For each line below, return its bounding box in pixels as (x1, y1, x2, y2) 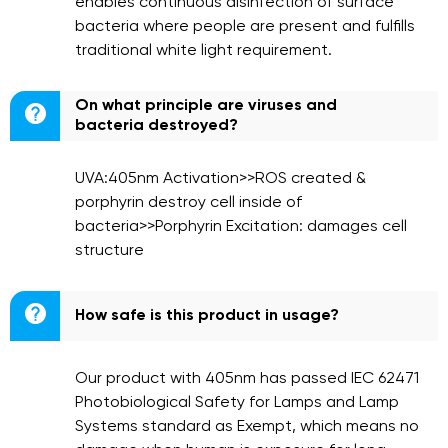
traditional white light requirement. (75, 43, 332, 59)
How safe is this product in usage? (75, 308, 339, 324)
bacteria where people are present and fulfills (75, 19, 415, 35)
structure (75, 243, 144, 259)
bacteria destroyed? (75, 118, 238, 134)
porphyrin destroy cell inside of (75, 195, 302, 211)
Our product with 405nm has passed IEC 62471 (75, 371, 419, 387)
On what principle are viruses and (75, 98, 337, 114)
